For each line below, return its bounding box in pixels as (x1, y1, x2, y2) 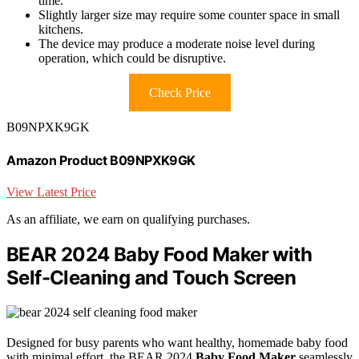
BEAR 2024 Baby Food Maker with (6, 242, 312, 266)
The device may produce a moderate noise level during (38, 37, 315, 51)
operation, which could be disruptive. (38, 51, 226, 66)
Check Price (148, 86, 211, 100)
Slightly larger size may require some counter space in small (38, 8, 340, 22)
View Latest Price (6, 185, 96, 199)
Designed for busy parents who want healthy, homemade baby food (6, 335, 348, 349)
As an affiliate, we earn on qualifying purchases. (6, 212, 250, 226)
